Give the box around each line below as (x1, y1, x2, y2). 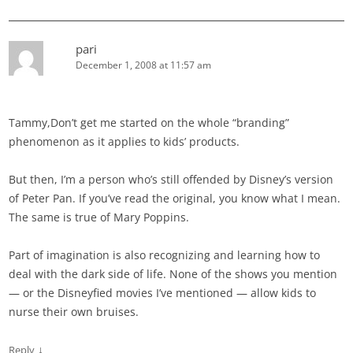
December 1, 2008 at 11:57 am (76, 58, 212, 72)
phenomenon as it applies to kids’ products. (9, 134, 240, 150)
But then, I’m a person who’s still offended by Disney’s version (9, 172, 334, 188)
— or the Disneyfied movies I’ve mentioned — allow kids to (9, 285, 317, 301)
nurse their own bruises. (9, 304, 139, 320)
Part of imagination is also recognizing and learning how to (9, 247, 321, 263)
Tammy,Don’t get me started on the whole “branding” (9, 115, 290, 131)
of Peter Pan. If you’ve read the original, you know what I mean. (9, 191, 341, 206)
